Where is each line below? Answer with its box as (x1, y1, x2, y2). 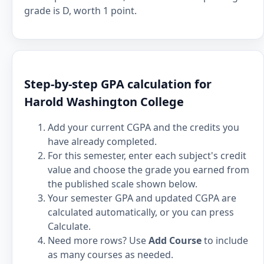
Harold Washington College (24, 94, 184, 110)
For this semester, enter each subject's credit (48, 149, 246, 162)
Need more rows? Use (48, 234, 148, 247)
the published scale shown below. (48, 177, 197, 190)
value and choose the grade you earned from (48, 163, 249, 176)
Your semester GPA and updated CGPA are (48, 192, 236, 204)
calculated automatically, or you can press (48, 206, 234, 219)
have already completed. (48, 135, 157, 148)
